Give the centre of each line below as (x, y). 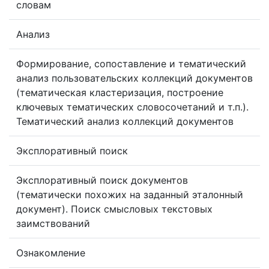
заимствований (53, 223)
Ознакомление (51, 253)
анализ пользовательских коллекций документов (134, 78)
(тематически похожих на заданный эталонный (130, 195)
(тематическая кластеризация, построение (120, 92)
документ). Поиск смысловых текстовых (114, 209)
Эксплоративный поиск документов (102, 180)
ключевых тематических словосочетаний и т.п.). (132, 107)
